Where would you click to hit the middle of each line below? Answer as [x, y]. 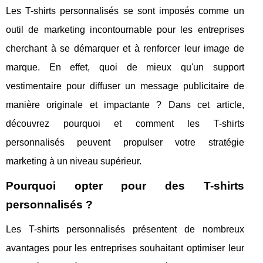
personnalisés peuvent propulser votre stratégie [125, 143]
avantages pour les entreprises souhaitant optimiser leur [125, 248]
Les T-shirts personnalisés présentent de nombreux [125, 230]
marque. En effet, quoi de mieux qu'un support [125, 68]
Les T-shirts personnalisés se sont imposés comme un [125, 11]
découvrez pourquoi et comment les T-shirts [125, 124]
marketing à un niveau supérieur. [74, 161]
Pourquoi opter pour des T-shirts [125, 186]
